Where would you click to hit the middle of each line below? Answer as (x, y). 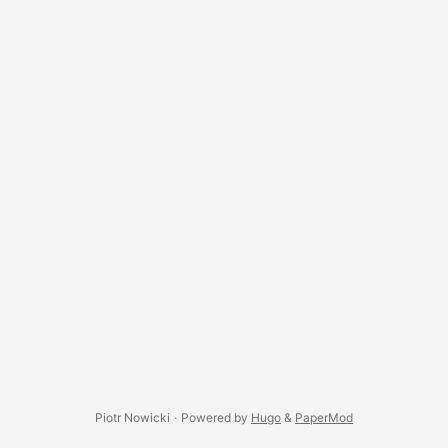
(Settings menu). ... (91, 11)
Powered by (216, 417)
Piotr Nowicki (132, 417)
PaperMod (324, 417)
